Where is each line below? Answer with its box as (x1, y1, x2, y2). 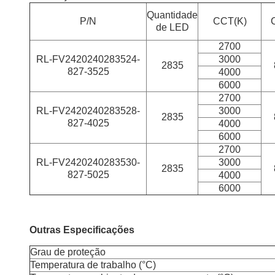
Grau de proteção (30, 247, 106, 258)
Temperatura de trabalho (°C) (30, 260, 156, 271)
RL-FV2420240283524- (36, 54, 140, 65)
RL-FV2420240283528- (36, 106, 140, 117)
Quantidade (147, 10, 198, 21)
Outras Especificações (29, 225, 134, 236)
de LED (155, 22, 189, 33)
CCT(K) (212, 16, 247, 27)
